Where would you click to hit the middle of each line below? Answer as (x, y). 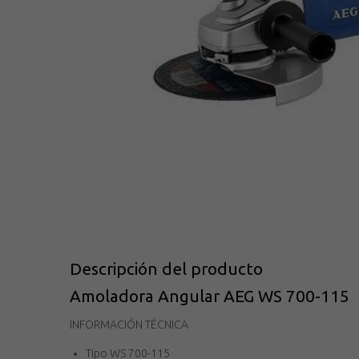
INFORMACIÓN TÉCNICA (129, 325)
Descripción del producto (166, 269)
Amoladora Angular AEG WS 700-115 (210, 296)
